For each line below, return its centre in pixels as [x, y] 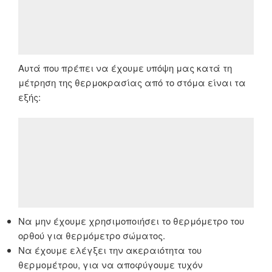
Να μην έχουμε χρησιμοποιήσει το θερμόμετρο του [131, 221]
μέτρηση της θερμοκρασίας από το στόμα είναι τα [132, 82]
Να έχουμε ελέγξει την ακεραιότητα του [110, 250]
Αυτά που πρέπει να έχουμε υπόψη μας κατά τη [125, 67]
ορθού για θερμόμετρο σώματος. [92, 236]
